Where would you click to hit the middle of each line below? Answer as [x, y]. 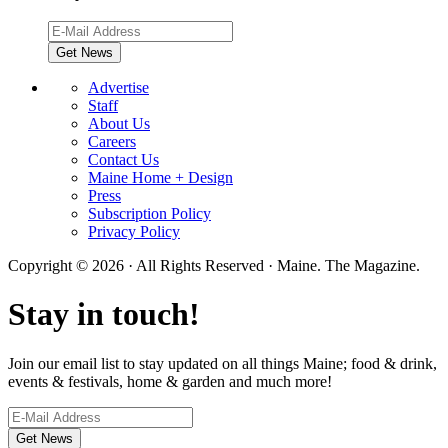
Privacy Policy [134, 231]
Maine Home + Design [160, 177]
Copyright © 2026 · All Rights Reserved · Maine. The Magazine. [214, 265]
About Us [119, 123]
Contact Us [123, 159]
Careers [112, 141]
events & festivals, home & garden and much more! [170, 381]
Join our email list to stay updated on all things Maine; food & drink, [222, 363]
